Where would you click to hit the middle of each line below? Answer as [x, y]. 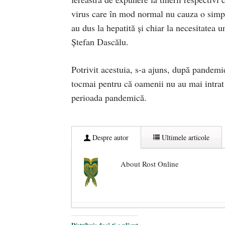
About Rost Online [150, 163]
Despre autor [109, 137]
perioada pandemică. [109, 97]
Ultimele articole [185, 137]
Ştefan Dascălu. [100, 41]
